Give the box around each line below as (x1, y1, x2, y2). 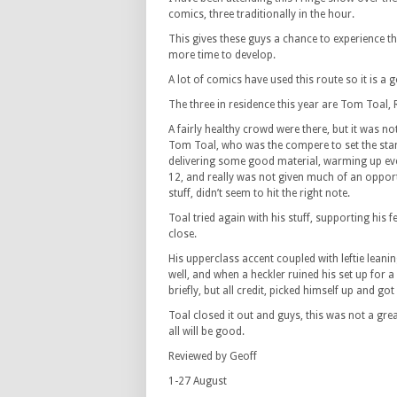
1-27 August (168, 375, 227, 387)
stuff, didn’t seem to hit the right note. (168, 187, 350, 199)
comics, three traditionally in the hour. (168, 8, 354, 20)
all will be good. (168, 325, 245, 338)
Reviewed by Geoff (168, 350, 257, 362)
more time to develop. (168, 49, 276, 61)
